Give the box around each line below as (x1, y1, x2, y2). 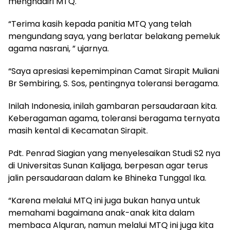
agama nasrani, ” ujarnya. (8, 42, 109, 54)
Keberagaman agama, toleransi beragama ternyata (8, 112, 220, 124)
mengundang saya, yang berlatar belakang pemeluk (8, 30, 220, 42)
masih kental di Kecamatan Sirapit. (8, 124, 148, 137)
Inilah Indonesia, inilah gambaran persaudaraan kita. (8, 100, 217, 112)
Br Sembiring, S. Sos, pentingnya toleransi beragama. (8, 77, 219, 89)
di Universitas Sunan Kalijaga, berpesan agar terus (8, 159, 208, 171)
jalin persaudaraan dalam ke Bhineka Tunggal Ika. (8, 171, 206, 184)
